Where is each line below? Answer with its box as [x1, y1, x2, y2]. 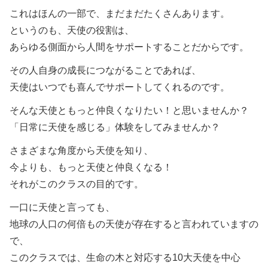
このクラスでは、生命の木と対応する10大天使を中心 [10, 252, 240, 263]
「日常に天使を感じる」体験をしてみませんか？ [10, 122, 220, 133]
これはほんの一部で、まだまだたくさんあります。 [10, 8, 230, 19]
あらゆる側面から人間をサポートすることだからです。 [10, 41, 249, 52]
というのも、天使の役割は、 [10, 25, 134, 35]
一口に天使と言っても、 [10, 202, 115, 213]
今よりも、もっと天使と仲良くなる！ [10, 162, 172, 173]
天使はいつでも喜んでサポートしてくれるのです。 [10, 81, 230, 92]
